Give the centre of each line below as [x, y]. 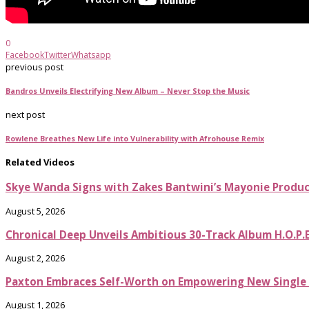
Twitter [58, 55]
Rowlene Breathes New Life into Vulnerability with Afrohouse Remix [135, 139]
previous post [34, 67]
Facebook [25, 55]
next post [25, 115]
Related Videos [40, 162]
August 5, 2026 [35, 211]
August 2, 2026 [35, 258]
